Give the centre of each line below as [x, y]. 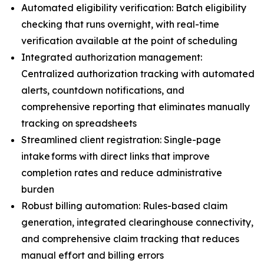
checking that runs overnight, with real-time [120, 24]
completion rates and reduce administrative [122, 173]
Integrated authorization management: [112, 57]
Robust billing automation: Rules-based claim [124, 206]
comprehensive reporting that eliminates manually [136, 107]
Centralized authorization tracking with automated [138, 74]
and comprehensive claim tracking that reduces [130, 239]
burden [39, 189]
